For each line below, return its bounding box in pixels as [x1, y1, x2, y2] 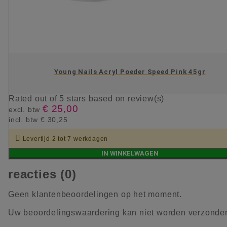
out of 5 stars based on [34, 94, 128, 103]
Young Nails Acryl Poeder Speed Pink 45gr [54, 67, 206, 75]
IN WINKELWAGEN [101, 149, 159, 158]
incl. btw [9, 116, 41, 124]
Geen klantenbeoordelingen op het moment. [8, 190, 182, 199]
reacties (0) [8, 167, 77, 181]
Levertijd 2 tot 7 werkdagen [22, 135, 108, 143]
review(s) [128, 94, 165, 103]
